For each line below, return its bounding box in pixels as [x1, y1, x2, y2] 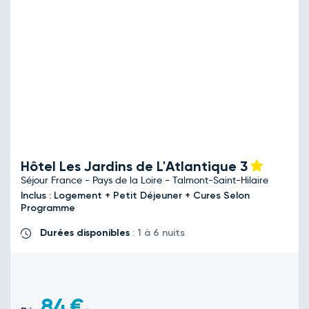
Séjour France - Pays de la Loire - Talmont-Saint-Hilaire [21, 174, 268, 187]
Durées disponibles [40, 227, 130, 239]
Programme [21, 202, 78, 215]
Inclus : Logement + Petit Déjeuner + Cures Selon [21, 190, 250, 202]
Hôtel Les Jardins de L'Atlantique [21, 158, 240, 175]
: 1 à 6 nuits [130, 227, 185, 239]
